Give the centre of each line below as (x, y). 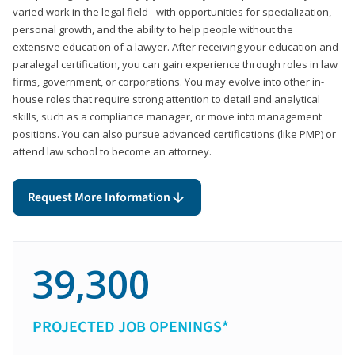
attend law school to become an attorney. (112, 151)
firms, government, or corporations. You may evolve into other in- (168, 81)
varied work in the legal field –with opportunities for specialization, (172, 11)
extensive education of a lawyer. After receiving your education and (176, 46)
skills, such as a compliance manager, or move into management (167, 116)
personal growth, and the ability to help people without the (153, 29)
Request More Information (99, 197)
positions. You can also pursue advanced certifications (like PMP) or (174, 134)
